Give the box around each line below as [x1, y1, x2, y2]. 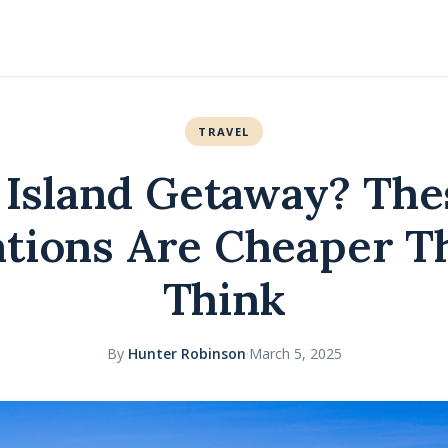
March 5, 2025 [248, 344, 342, 364]
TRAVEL [198, 123, 250, 139]
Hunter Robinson [127, 344, 246, 364]
